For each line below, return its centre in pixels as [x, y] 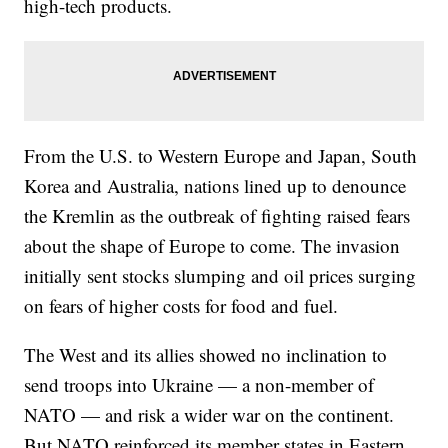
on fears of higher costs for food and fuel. [181, 305]
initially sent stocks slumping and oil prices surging [220, 275]
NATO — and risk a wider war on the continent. [209, 414]
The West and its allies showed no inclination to [206, 354]
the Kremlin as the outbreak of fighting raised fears [217, 215]
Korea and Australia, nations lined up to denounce [215, 185]
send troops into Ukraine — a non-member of [199, 384]
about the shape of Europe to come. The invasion [212, 245]
